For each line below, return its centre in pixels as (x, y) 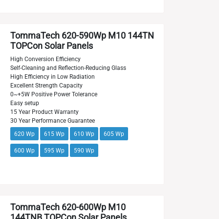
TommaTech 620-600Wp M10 (68, 207)
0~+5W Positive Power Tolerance (54, 94)
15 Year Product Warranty (44, 112)
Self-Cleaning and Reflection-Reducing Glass (68, 68)
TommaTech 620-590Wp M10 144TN (82, 36)
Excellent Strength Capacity (46, 86)
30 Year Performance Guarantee (52, 121)
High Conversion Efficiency (45, 59)
